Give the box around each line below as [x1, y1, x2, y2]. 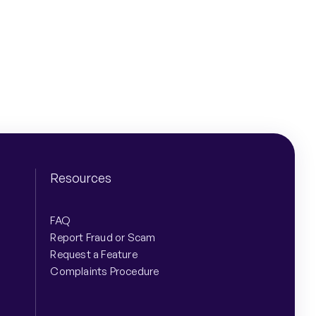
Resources [50, 170, 112, 186]
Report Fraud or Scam [50, 231, 156, 245]
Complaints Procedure [50, 265, 159, 279]
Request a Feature [50, 248, 138, 262]
